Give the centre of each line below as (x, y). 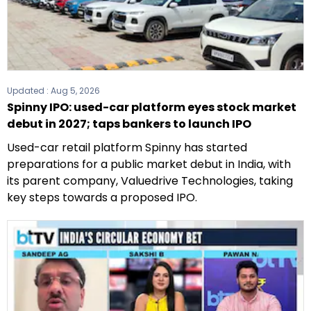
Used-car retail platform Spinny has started (127, 147)
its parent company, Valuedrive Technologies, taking (150, 180)
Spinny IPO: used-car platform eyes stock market (152, 107)
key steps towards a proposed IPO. (102, 197)
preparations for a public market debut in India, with (149, 164)
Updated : (29, 90)
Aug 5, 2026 (75, 90)
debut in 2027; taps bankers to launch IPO (129, 124)
